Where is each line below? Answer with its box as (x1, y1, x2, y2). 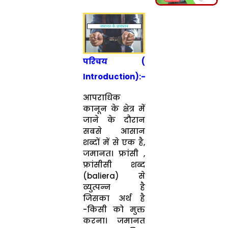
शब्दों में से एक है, (82, 137, 146, 148)
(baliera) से (82, 170, 146, 182)
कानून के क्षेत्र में (82, 103, 146, 115)
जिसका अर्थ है (82, 193, 146, 204)
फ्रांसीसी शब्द (82, 159, 146, 170)
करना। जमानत (82, 215, 146, 226)
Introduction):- (82, 71, 146, 82)
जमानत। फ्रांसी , (82, 148, 146, 159)
